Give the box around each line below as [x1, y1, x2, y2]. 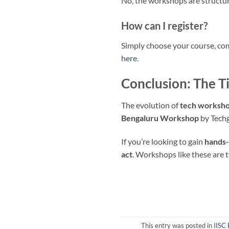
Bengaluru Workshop [121, 112, 199, 123]
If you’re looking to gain [121, 136, 204, 146]
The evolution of [121, 100, 180, 110]
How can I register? [121, 19, 208, 32]
